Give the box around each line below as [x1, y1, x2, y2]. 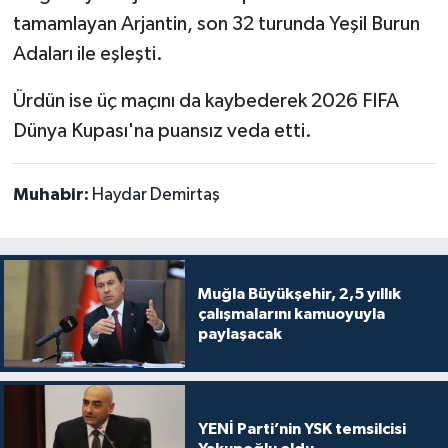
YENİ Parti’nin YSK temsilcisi [197, 421, 406, 438]
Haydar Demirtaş [91, 185, 220, 204]
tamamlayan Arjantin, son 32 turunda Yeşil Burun [12, 13, 420, 34]
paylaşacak [197, 325, 282, 342]
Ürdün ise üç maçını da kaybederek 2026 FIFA [12, 90, 399, 111]
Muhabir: [12, 185, 92, 204]
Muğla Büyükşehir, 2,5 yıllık [197, 285, 401, 302]
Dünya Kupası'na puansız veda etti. [12, 120, 312, 141]
